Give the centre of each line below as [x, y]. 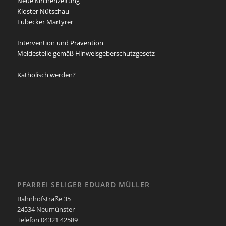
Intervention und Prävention [60, 43]
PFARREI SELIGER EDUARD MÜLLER [83, 184]
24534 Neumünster [46, 209]
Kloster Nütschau [43, 11]
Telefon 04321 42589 [47, 220]
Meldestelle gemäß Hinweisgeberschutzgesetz [86, 54]
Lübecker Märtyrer [45, 22]
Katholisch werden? [46, 75]
